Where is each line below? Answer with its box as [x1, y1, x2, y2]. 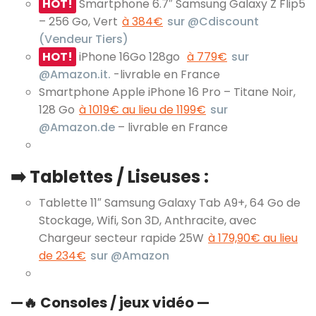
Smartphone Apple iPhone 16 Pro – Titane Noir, [39, 83, 296, 100]
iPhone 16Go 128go [76, 48, 186, 65]
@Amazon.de [39, 119, 115, 135]
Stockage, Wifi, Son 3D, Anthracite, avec [39, 212, 257, 229]
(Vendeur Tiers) [39, 30, 128, 47]
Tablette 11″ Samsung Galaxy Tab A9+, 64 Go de [39, 194, 300, 211]
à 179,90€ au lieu [208, 229, 298, 246]
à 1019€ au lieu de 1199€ [79, 101, 206, 118]
